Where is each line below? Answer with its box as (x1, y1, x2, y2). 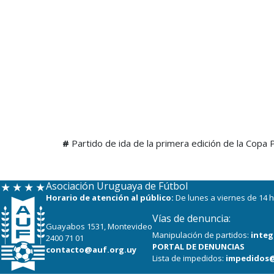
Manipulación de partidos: (152, 229, 251, 240)
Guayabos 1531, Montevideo (46, 221, 152, 232)
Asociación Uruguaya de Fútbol (46, 179, 188, 193)
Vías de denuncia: (152, 211, 231, 225)
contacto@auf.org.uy (46, 244, 136, 256)
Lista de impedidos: (152, 252, 226, 264)
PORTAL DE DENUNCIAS (152, 240, 245, 252)
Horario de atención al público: (46, 191, 176, 203)
